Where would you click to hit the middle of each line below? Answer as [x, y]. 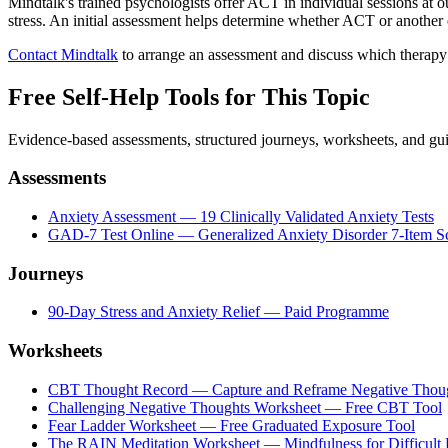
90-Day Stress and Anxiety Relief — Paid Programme [218, 312]
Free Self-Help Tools [113, 96]
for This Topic [297, 96]
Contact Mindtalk [63, 54]
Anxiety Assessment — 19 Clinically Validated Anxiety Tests [241, 216]
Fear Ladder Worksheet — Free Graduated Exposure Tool [231, 425]
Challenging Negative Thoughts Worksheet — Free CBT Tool [245, 407]
